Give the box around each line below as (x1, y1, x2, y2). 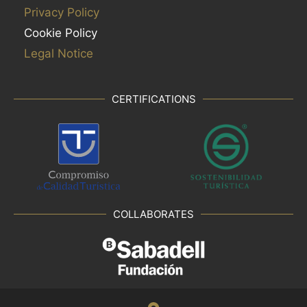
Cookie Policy (24, 25, 97, 40)
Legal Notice (24, 46, 93, 60)
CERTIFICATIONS (111, 92, 196, 106)
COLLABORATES (113, 207, 194, 221)
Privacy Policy (24, 5, 99, 19)
